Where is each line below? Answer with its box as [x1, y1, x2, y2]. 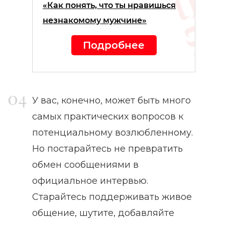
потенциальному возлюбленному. [32, 127, 193, 139]
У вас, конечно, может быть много [32, 95, 191, 106]
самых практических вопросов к [32, 111, 183, 123]
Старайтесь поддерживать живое [32, 191, 192, 203]
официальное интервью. [32, 175, 148, 187]
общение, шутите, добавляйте [32, 207, 174, 219]
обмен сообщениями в [32, 159, 139, 171]
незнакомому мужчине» [43, 16, 147, 26]
